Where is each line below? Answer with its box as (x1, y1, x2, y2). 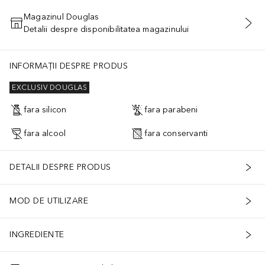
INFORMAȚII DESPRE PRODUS (9, 60, 128, 71)
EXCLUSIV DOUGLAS (12, 83, 87, 92)
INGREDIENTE (9, 230, 64, 240)
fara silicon (24, 105, 67, 115)
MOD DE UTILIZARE (9, 196, 88, 206)
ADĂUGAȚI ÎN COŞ (94, 25, 171, 34)
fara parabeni (144, 105, 198, 115)
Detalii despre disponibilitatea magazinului (24, 24, 189, 34)
